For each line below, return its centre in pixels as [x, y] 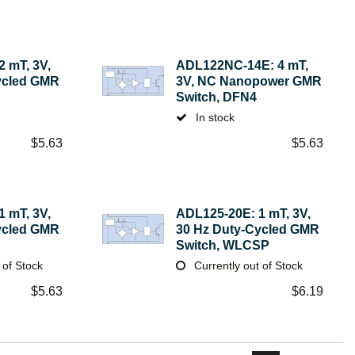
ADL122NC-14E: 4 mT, [242, 65]
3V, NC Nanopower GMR [249, 81]
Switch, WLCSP [223, 245]
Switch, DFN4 [217, 97]
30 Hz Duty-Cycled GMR [248, 229]
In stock [214, 117]
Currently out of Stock [247, 265]
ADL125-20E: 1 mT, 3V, [244, 214]
